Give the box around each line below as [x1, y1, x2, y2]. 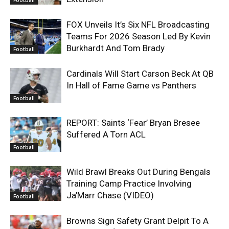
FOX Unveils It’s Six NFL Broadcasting [66, 19, 210, 30]
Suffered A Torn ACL [66, 129, 146, 140]
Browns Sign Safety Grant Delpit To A [66, 215, 209, 226]
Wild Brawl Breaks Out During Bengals [66, 166, 211, 177]
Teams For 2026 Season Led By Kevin [66, 31, 211, 41]
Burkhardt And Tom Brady [66, 42, 165, 53]
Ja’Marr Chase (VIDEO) [66, 190, 154, 200]
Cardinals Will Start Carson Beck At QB [66, 68, 214, 79]
